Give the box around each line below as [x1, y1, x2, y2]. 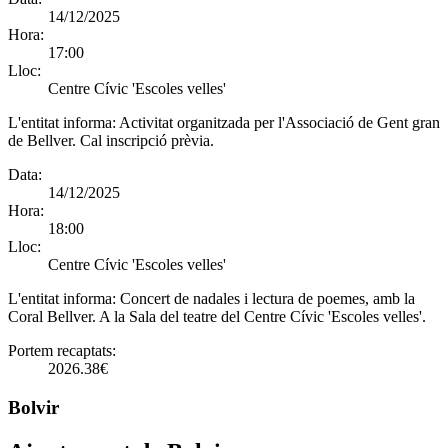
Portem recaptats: [8, 342, 116, 360]
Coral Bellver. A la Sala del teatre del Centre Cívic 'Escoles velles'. [8, 308, 426, 326]
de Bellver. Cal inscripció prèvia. [8, 132, 214, 150]
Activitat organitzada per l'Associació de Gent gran [119, 114, 440, 132]
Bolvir [8, 396, 59, 418]
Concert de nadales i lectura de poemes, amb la [120, 290, 415, 308]
